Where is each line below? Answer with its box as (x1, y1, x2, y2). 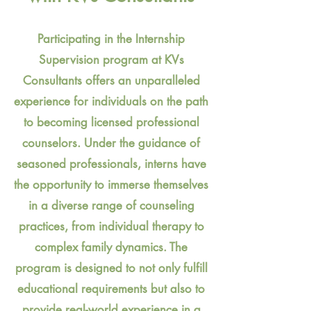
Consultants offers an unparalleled (22, 72, 200, 88)
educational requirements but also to (17, 280, 205, 296)
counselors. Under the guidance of (22, 135, 200, 151)
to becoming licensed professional (23, 114, 199, 130)
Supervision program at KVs (38, 51, 184, 67)
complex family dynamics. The (35, 239, 187, 255)
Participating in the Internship (37, 31, 185, 47)
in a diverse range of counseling (28, 197, 194, 213)
